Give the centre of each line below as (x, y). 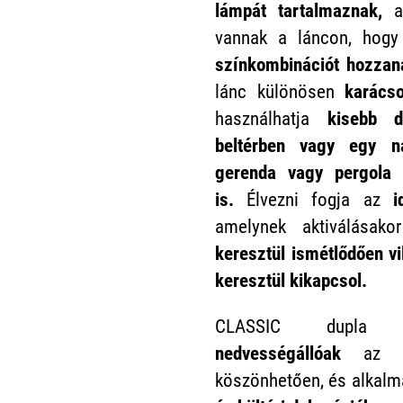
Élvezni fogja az (313, 199)
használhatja (271, 118)
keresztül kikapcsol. (293, 280)
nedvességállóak (278, 353)
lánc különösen (280, 91)
